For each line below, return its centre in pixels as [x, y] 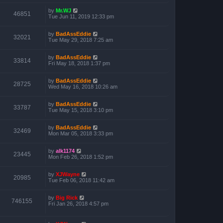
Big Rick [67, 198]
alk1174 [65, 151]
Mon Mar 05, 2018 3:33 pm [81, 133]
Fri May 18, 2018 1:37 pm [79, 63]
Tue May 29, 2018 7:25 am [81, 40]
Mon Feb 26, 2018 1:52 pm [81, 157]
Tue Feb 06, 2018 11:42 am [81, 180]
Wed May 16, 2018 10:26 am [83, 87]
